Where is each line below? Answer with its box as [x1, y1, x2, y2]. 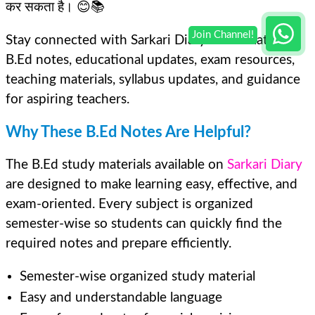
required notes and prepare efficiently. [6, 236, 231, 250]
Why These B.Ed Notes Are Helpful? [6, 124, 251, 140]
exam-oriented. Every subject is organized [6, 197, 253, 211]
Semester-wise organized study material [20, 269, 255, 283]
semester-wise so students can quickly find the [6, 217, 282, 231]
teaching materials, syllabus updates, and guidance [6, 72, 300, 86]
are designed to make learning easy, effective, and [6, 177, 297, 191]
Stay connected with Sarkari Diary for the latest [6, 33, 285, 47]
